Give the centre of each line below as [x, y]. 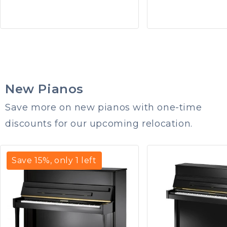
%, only [59, 161]
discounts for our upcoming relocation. [99, 124]
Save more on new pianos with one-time [104, 108]
